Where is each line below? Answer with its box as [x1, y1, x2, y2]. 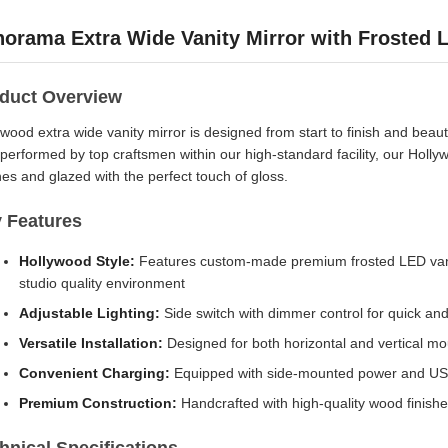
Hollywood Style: [19, 253, 135, 269]
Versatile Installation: [19, 335, 163, 351]
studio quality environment [19, 275, 185, 291]
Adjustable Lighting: [19, 305, 160, 321]
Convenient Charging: [19, 365, 170, 381]
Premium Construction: [19, 395, 177, 411]
